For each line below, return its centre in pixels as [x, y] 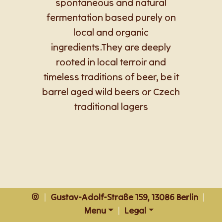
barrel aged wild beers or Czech [111, 91]
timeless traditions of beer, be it [111, 77]
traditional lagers [111, 106]
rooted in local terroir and [111, 62]
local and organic [111, 32]
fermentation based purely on [111, 17]
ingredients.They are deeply [111, 47]
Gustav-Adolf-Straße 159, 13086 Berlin [125, 197]
